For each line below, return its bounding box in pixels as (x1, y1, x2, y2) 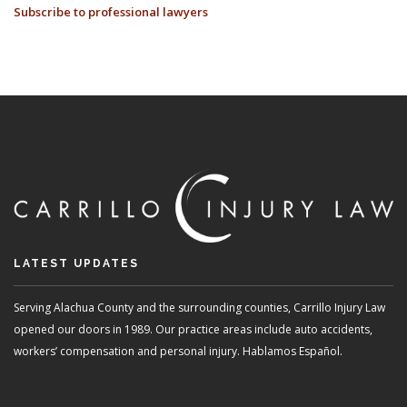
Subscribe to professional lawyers (14, 4, 208, 21)
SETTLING (350, 178, 402, 195)
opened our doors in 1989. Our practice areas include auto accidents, (14, 321, 372, 337)
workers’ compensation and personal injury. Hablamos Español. (14, 342, 342, 359)
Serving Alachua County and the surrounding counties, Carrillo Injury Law (14, 299, 385, 315)
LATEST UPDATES (14, 256, 139, 270)
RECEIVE (350, 91, 393, 108)
